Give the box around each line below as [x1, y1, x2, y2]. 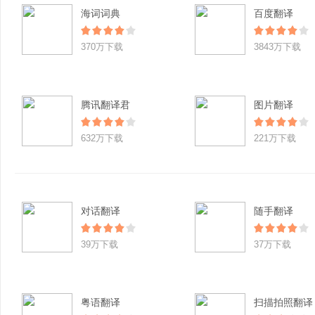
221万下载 [254, 133, 296, 144]
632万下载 [81, 133, 123, 144]
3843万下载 [254, 41, 301, 53]
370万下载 [81, 41, 123, 53]
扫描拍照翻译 [254, 297, 313, 309]
